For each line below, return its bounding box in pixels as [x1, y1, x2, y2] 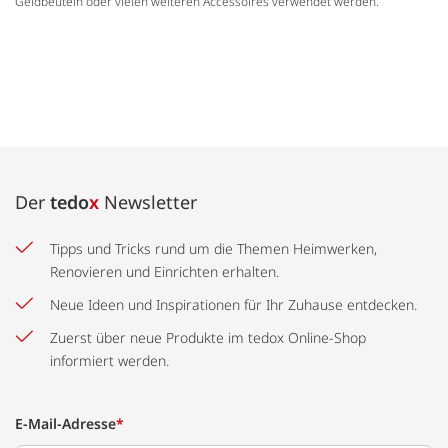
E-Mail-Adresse [15, 414, 116, 434]
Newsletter [99, 190, 197, 215]
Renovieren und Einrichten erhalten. [50, 262, 279, 282]
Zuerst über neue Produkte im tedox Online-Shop [50, 328, 366, 348]
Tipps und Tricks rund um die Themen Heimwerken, [50, 239, 377, 259]
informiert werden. [50, 351, 169, 371]
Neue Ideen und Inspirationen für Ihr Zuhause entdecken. [50, 295, 417, 315]
